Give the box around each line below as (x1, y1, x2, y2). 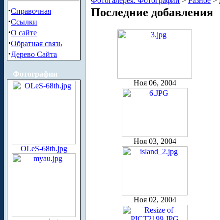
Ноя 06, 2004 (133, 78, 176, 87)
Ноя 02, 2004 (133, 195, 176, 204)
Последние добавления (91, 5, 213, 19)
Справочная (11, 7, 51, 15)
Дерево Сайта (11, 50, 57, 58)
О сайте (11, 28, 37, 37)
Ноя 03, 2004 (133, 137, 176, 145)
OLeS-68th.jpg (20, 144, 67, 153)
